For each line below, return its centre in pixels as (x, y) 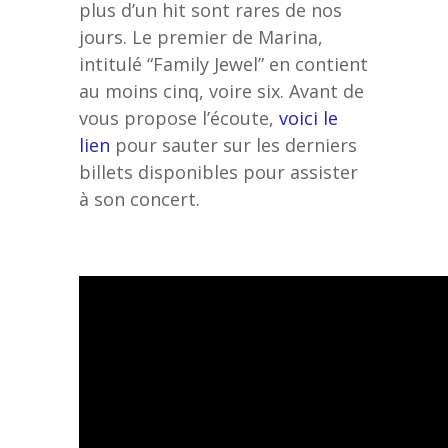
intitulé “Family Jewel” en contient (223, 63)
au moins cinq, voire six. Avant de (221, 90)
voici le (308, 117)
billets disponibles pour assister (218, 171)
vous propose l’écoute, (179, 117)
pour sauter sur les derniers (233, 144)
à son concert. (139, 198)
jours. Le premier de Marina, (201, 36)
